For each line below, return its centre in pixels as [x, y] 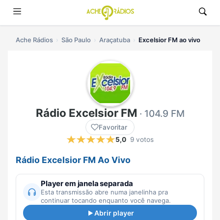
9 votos [142, 140]
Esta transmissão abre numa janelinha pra [104, 192]
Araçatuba [115, 40]
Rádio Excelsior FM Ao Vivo [73, 160]
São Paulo [76, 40]
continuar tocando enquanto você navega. [106, 201]
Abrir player [114, 213]
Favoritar [113, 127]
